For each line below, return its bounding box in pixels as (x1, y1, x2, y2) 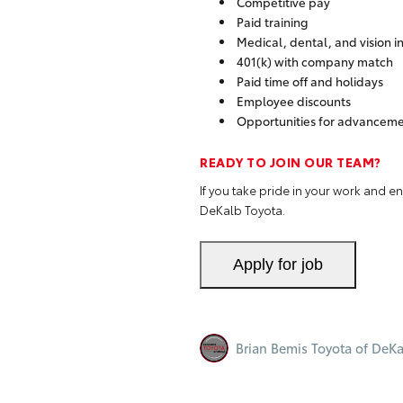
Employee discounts (237, 92, 352, 109)
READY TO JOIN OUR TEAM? (200, 152, 381, 171)
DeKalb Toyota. (200, 201, 285, 218)
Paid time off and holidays (237, 72, 384, 89)
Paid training (237, 13, 309, 30)
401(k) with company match (237, 52, 394, 69)
